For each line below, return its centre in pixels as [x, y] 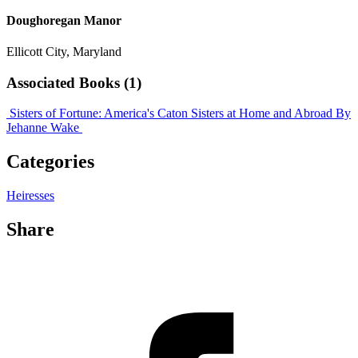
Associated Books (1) [74, 82]
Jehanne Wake [43, 128]
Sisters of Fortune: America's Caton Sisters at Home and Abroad [171, 113]
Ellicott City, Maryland [64, 51]
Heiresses [30, 196]
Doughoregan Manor [64, 20]
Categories [50, 162]
